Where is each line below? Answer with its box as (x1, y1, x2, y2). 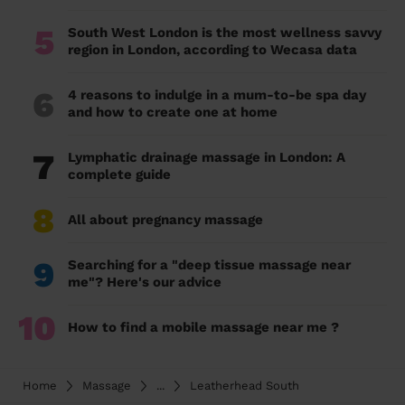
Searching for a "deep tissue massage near (68, 257, 351, 274)
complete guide (68, 166, 171, 184)
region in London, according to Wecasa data (68, 42, 361, 59)
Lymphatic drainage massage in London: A (68, 149, 345, 166)
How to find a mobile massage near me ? (68, 319, 339, 336)
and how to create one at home (68, 104, 278, 121)
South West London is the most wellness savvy (68, 24, 381, 42)
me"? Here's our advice (68, 274, 221, 291)
